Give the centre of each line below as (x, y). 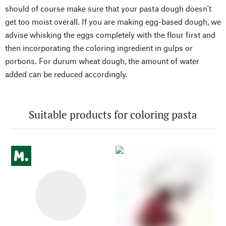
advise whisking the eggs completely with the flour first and (110, 35)
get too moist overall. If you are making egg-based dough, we (113, 22)
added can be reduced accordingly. (66, 74)
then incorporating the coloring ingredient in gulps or (99, 48)
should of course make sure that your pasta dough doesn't (108, 9)
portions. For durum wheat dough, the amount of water (102, 61)
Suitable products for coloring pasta (113, 115)
